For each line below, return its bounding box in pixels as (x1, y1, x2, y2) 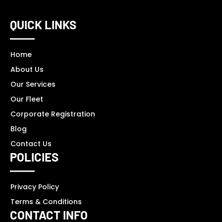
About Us (10, 64, 44, 74)
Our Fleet (10, 94, 43, 104)
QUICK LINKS (10, 17, 76, 32)
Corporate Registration (10, 109, 95, 119)
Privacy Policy (10, 181, 59, 192)
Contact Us (10, 138, 52, 149)
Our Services (10, 79, 55, 89)
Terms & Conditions (10, 196, 82, 207)
